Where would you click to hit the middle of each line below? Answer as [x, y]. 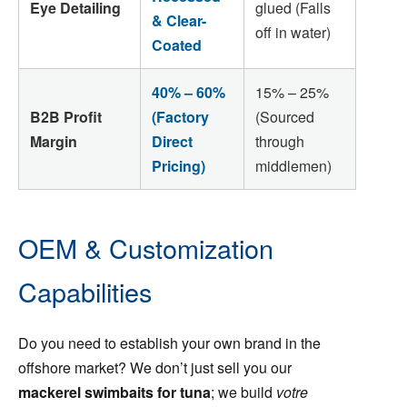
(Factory [180, 116]
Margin [54, 141]
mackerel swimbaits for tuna [114, 392]
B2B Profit [66, 116]
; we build [243, 392]
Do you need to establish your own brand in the [169, 342]
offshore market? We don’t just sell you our [155, 367]
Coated [177, 45]
